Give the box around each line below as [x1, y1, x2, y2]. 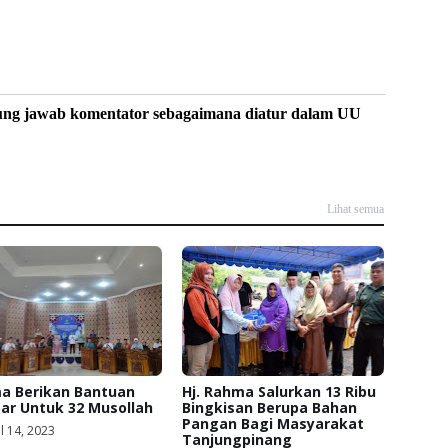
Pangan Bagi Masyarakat [182, 413, 365, 433]
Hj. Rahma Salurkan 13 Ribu [182, 381, 377, 401]
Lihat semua [327, 201, 384, 216]
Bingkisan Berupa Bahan [182, 397, 358, 417]
